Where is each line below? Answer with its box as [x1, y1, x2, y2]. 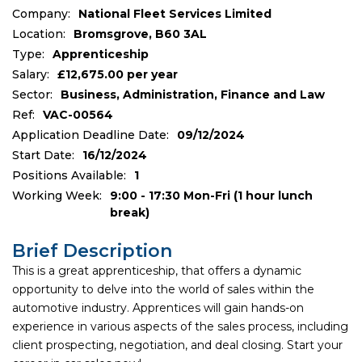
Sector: [12, 87, 53, 102]
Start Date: [12, 148, 74, 162]
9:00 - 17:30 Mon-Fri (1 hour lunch [110, 188, 313, 203]
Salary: [12, 67, 49, 82]
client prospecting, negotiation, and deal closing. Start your [12, 338, 343, 352]
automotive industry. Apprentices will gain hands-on [12, 301, 304, 315]
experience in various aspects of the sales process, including [12, 319, 348, 334]
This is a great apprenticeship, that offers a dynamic [12, 263, 301, 278]
